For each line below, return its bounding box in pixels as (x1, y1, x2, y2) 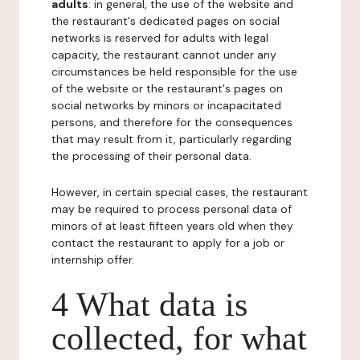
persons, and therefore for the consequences (51, 115, 292, 129)
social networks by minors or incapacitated (51, 98, 281, 112)
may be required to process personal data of (51, 202, 292, 216)
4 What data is (51, 286, 247, 323)
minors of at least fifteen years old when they (51, 219, 293, 233)
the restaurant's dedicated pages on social (51, 14, 280, 28)
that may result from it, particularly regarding (51, 132, 292, 146)
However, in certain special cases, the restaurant (51, 185, 308, 199)
